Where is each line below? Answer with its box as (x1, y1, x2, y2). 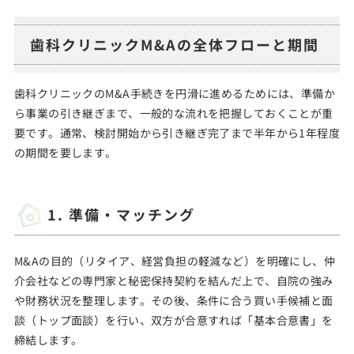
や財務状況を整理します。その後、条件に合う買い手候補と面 (13, 292, 333, 308)
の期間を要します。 (13, 145, 117, 160)
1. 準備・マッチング (47, 204, 195, 224)
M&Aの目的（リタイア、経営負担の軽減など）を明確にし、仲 (13, 253, 336, 269)
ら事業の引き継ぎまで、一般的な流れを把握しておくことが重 (13, 105, 333, 121)
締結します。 (13, 332, 83, 348)
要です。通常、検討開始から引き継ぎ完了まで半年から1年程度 (13, 125, 341, 141)
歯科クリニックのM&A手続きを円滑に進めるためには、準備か (13, 85, 336, 101)
